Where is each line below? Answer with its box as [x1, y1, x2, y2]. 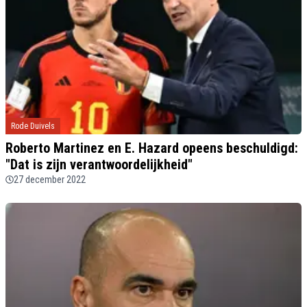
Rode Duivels [11, 121, 55, 131]
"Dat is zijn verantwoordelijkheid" [5, 156, 193, 173]
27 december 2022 [14, 173, 86, 185]
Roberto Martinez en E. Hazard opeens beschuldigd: [5, 139, 298, 156]
